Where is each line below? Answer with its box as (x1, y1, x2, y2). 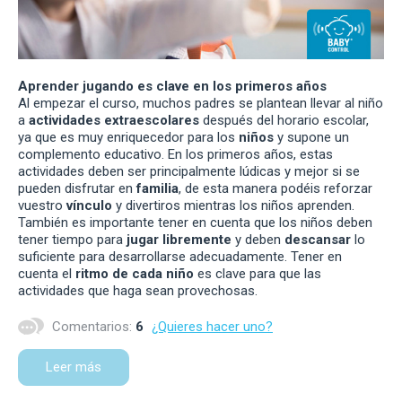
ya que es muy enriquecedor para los (18, 129, 239, 146)
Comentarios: (48, 319, 135, 336)
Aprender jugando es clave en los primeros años (18, 78, 327, 95)
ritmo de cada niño (75, 266, 194, 283)
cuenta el (18, 266, 75, 283)
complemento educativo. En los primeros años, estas (18, 146, 333, 163)
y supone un (277, 129, 349, 146)
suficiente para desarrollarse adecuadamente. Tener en (18, 249, 342, 266)
